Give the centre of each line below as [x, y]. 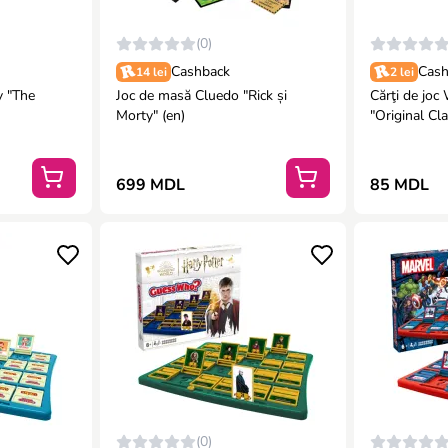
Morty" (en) [150, 115]
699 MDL [150, 185]
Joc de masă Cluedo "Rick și [201, 95]
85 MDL [400, 185]
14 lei [151, 72]
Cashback [200, 71]
